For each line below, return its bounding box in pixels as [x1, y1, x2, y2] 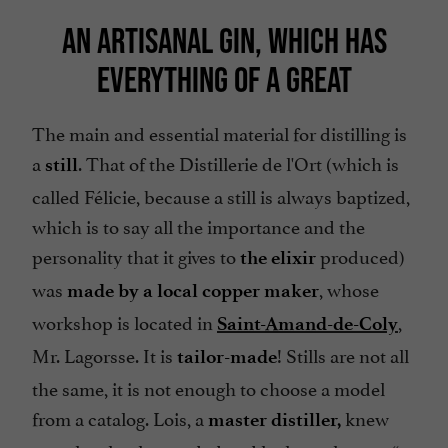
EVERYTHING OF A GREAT [96, 59, 352, 100]
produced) [316, 241, 405, 270]
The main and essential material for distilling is [32, 118, 407, 147]
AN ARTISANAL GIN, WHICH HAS [61, 20, 387, 61]
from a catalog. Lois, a [32, 403, 208, 432]
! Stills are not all [277, 340, 409, 369]
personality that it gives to [32, 241, 240, 270]
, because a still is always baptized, [136, 181, 410, 210]
